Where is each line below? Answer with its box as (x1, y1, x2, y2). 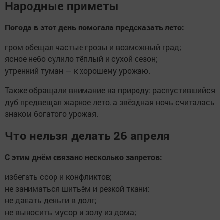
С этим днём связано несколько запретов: (5, 152, 162, 163)
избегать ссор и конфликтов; (5, 171, 112, 182)
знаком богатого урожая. (5, 109, 98, 119)
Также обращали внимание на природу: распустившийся (5, 85, 215, 96)
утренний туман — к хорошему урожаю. (5, 65, 150, 76)
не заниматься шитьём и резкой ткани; (5, 183, 149, 194)
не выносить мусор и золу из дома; (5, 207, 136, 218)
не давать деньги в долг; (5, 195, 97, 206)
